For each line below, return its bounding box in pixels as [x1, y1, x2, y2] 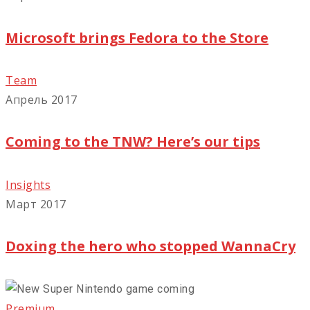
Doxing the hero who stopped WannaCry [6, 237, 295, 256]
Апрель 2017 [6, 92, 77, 108]
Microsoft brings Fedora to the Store [6, 28, 268, 47]
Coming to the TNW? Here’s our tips [6, 132, 260, 152]
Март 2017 [6, 196, 66, 212]
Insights [6, 176, 51, 192]
